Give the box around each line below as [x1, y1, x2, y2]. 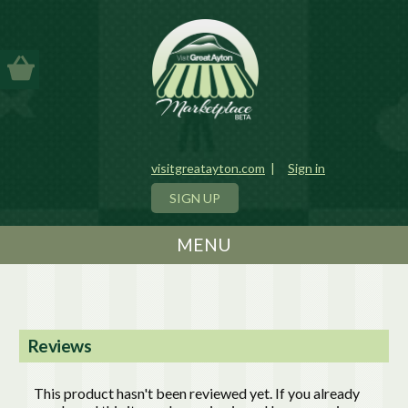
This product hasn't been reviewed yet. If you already [34, 384, 360, 403]
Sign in [288, 159, 325, 176]
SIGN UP [169, 189, 220, 206]
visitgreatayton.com [151, 159, 265, 176]
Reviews [27, 335, 92, 357]
